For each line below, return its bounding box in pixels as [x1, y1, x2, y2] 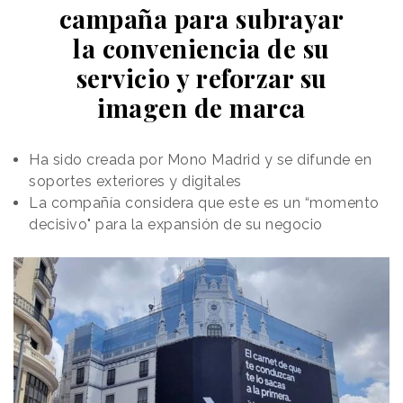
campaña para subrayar [58, 2, 345, 36]
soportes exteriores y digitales [29, 173, 242, 191]
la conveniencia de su [73, 31, 330, 66]
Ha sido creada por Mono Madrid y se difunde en [29, 151, 372, 169]
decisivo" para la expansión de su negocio [29, 216, 323, 234]
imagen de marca [97, 91, 306, 125]
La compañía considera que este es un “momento [29, 194, 380, 212]
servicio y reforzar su [76, 61, 327, 95]
